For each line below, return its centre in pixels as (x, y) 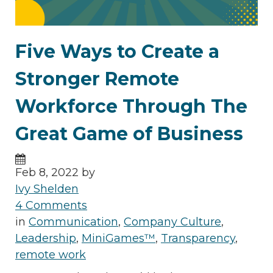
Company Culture (172, 222)
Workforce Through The (131, 107)
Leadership (46, 239)
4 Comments (51, 206)
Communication (73, 222)
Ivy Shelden (47, 189)
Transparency (198, 239)
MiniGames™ (119, 239)
